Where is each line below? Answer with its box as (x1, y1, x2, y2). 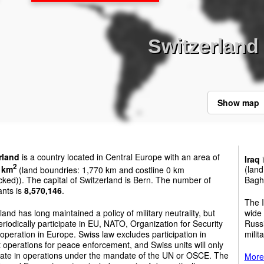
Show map (217, 96, 259, 108)
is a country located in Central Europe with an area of (19, 150, 220, 163)
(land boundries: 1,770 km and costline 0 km (16, 163, 184, 176)
